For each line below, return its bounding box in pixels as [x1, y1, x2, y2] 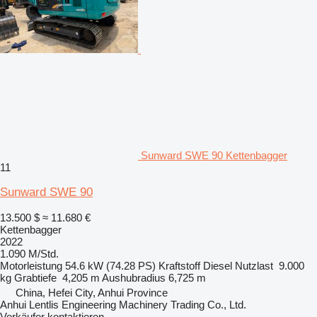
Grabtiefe [14, 271, 57, 284]
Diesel [203, 259, 232, 272]
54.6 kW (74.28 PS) [65, 259, 156, 272]
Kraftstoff [158, 259, 200, 272]
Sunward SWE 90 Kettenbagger [141, 149, 287, 161]
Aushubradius [102, 271, 166, 284]
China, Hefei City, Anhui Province [16, 286, 168, 299]
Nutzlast [235, 259, 273, 272]
